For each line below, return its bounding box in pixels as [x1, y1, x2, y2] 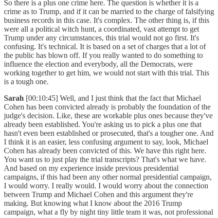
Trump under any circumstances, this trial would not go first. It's [4, 34, 199, 42]
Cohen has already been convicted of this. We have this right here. [4, 146, 206, 155]
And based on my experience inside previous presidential [4, 164, 179, 173]
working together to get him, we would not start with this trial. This [4, 69, 209, 77]
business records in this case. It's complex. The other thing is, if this [4, 16, 209, 25]
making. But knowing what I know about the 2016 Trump [4, 199, 182, 208]
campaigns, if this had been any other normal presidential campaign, [4, 173, 212, 182]
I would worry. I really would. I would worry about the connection [4, 182, 208, 190]
